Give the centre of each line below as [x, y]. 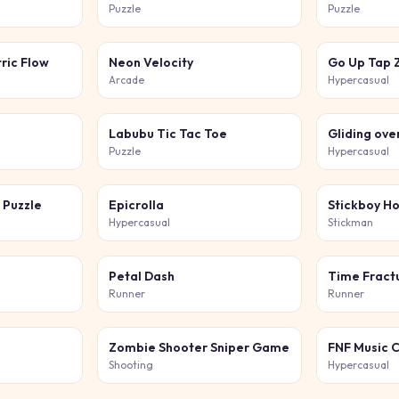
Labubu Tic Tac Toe [167, 134]
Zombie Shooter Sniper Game [199, 347]
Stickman [351, 222]
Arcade [126, 80]
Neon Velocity [151, 62]
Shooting [130, 365]
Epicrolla [136, 205]
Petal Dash [141, 276]
